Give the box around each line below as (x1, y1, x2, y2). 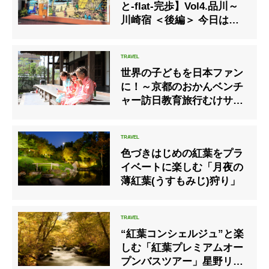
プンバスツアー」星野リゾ (121, 255, 244, 267)
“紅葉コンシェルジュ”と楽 (121, 228, 244, 240)
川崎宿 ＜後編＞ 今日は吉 (121, 14, 240, 26)
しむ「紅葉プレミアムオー (121, 241, 244, 253)
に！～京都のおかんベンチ (121, 80, 244, 92)
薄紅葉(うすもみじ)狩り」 (121, 175, 241, 187)
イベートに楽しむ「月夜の (121, 161, 244, 173)
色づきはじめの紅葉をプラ (121, 147, 244, 159)
